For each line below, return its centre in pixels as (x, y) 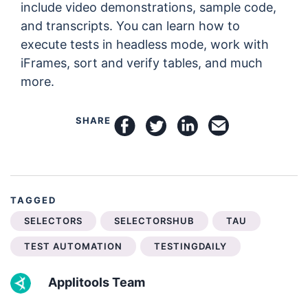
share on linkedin (247, 124)
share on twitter (213, 124)
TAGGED (33, 200)
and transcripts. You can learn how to (130, 26)
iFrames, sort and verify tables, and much (142, 63)
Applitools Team (97, 283)
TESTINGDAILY (190, 246)
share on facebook (190, 124)
